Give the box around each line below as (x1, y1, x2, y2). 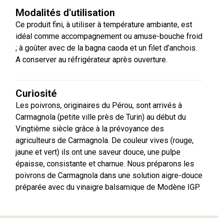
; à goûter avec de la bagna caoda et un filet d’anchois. (16, 43, 197, 53)
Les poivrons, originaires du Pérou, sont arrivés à (16, 100, 182, 110)
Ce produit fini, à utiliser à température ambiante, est (16, 19, 192, 29)
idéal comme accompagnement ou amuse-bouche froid (16, 31, 202, 41)
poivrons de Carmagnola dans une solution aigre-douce (16, 170, 202, 180)
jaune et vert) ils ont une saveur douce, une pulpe (16, 147, 181, 157)
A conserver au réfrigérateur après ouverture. (16, 54, 167, 64)
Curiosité (16, 87, 57, 99)
